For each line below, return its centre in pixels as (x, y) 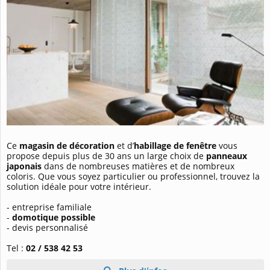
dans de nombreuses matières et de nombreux (138, 166)
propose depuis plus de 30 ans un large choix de (106, 155)
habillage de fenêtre (175, 145)
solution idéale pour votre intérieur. (79, 186)
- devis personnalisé (47, 227)
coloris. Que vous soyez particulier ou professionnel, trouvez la (133, 176)
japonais (24, 166)
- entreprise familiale (49, 207)
